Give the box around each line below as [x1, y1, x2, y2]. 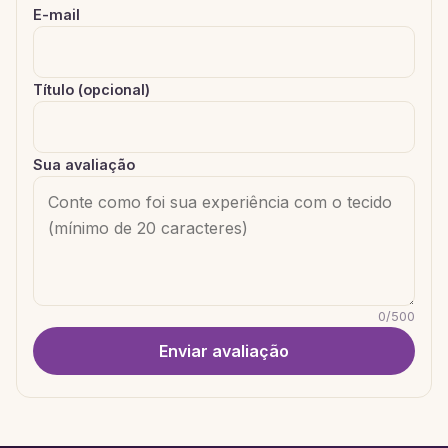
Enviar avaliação [159, 340, 289, 361]
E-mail [33, 5, 80, 23]
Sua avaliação [33, 155, 135, 173]
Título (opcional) [33, 80, 150, 98]
